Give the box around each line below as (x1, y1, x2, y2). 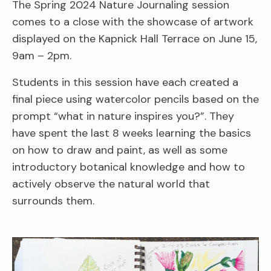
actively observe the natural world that (12, 177, 210, 192)
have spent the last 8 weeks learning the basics (12, 126, 251, 141)
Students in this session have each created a (12, 75, 238, 90)
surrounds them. (12, 194, 97, 209)
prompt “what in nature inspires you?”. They (12, 109, 234, 124)
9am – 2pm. (12, 48, 71, 64)
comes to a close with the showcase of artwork (12, 15, 253, 30)
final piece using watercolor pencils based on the (12, 92, 259, 107)
